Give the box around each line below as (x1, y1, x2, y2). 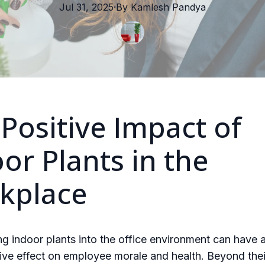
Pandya (172, 1, 206, 13)
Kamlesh (131, 1, 169, 13)
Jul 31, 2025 (59, 1, 114, 13)
